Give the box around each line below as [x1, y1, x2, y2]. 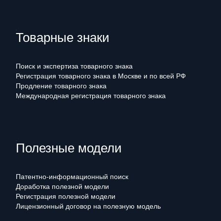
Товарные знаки [16, 30, 110, 45]
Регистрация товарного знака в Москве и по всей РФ [16, 72, 186, 80]
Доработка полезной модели [16, 183, 109, 190]
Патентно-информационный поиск [16, 173, 128, 181]
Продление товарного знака [16, 82, 107, 90]
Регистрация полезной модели [16, 192, 115, 200]
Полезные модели [16, 141, 122, 155]
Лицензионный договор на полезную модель [16, 202, 161, 210]
